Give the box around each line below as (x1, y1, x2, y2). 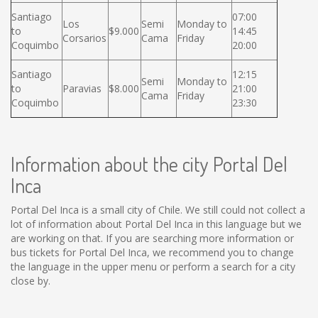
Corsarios (62, 31, 106, 45)
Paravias (62, 82, 102, 95)
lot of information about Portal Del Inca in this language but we (11, 217, 302, 231)
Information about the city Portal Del (11, 151, 287, 177)
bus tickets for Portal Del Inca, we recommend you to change (11, 246, 294, 259)
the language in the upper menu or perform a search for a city (11, 260, 295, 273)
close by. (11, 274, 50, 287)
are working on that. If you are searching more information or (11, 231, 294, 245)
